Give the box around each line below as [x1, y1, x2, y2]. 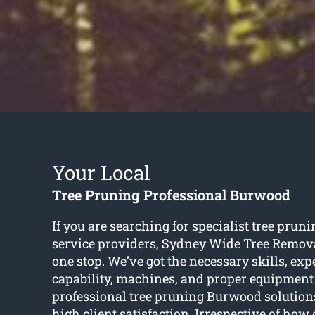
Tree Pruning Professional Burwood [51, 186, 290, 205]
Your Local [51, 160, 150, 186]
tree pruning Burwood [129, 288, 262, 305]
